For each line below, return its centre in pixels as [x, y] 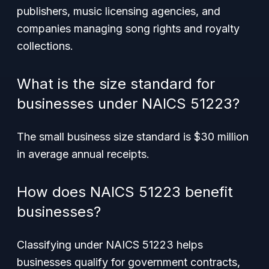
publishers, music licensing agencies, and [119, 11]
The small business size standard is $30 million [133, 137]
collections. [45, 46]
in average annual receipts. [83, 154]
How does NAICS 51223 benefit [125, 192]
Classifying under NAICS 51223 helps [110, 245]
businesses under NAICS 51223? [128, 104]
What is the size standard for [116, 84]
